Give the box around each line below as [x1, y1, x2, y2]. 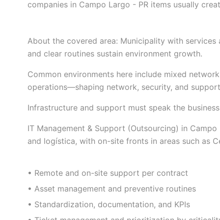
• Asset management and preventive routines [27, 184, 196, 194]
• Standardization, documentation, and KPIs [27, 199, 190, 210]
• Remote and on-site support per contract [27, 168, 188, 178]
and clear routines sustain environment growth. [27, 49, 202, 59]
